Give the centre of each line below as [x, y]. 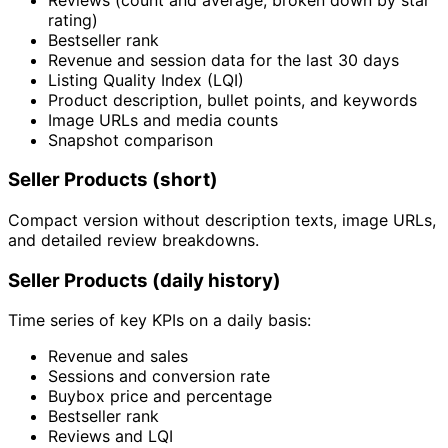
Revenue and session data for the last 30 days [223, 59]
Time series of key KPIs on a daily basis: [159, 320]
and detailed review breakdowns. [133, 239]
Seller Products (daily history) [144, 280]
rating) [73, 19]
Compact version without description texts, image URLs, [222, 219]
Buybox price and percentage [160, 396]
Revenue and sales [118, 356]
